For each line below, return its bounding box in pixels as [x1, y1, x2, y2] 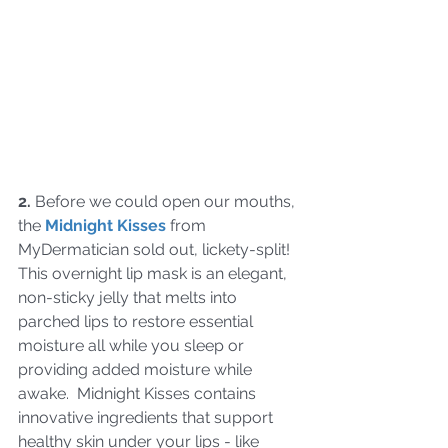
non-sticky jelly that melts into [18, 287, 241, 307]
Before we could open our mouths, [31, 191, 299, 211]
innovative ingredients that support [18, 407, 277, 427]
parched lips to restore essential [18, 311, 257, 331]
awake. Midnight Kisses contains [18, 383, 260, 403]
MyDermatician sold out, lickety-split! [18, 239, 298, 259]
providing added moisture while [18, 359, 256, 379]
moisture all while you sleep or [18, 335, 248, 355]
